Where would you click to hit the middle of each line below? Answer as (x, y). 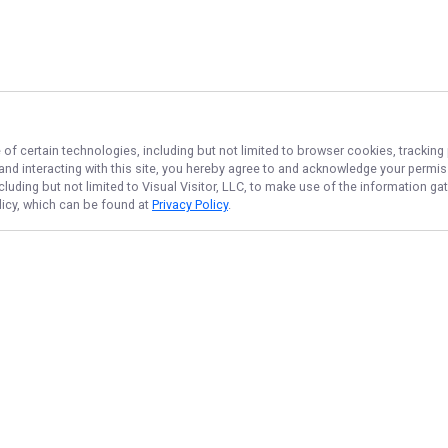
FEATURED (343, 373)
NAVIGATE (112, 373)
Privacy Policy (190, 204)
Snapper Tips (329, 416)
